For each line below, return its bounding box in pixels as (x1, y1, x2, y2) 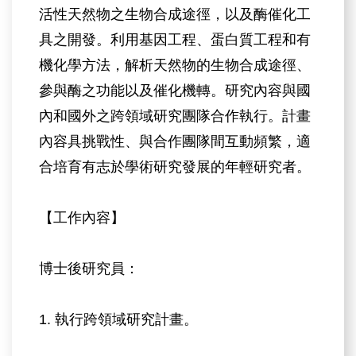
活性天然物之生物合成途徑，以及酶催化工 (39, 6, 311, 22)
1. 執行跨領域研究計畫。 (39, 311, 199, 327)
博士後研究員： (39, 260, 140, 277)
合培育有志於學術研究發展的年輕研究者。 (39, 158, 311, 175)
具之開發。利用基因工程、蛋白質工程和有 (39, 31, 311, 48)
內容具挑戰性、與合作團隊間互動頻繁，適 (39, 133, 311, 149)
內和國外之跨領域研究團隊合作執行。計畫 (39, 107, 311, 124)
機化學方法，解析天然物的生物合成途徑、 (39, 56, 311, 73)
